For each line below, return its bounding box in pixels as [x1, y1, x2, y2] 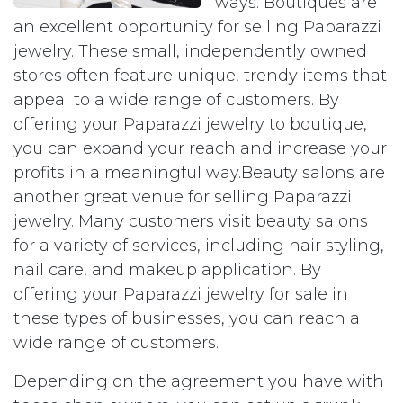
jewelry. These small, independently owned [13, 41, 367, 61]
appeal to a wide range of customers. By [13, 90, 339, 110]
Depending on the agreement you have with [13, 372, 384, 391]
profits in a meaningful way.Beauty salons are [13, 163, 385, 183]
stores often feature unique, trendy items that [13, 66, 387, 85]
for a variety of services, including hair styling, [13, 236, 384, 255]
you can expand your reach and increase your [13, 139, 387, 158]
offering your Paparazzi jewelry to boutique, [13, 114, 367, 134]
